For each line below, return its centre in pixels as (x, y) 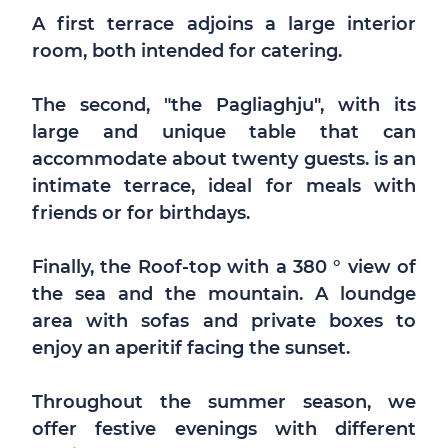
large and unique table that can (224, 132)
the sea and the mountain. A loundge (224, 294)
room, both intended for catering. (187, 51)
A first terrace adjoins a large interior (224, 24)
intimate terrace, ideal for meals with (224, 186)
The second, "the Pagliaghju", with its (224, 105)
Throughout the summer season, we (224, 402)
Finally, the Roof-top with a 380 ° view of (224, 267)
